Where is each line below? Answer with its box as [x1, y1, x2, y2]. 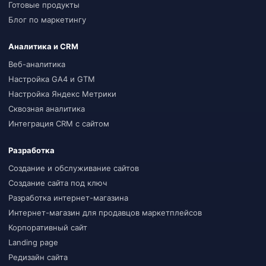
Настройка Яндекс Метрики [8, 88, 116, 99]
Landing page [8, 237, 58, 247]
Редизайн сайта [8, 252, 68, 262]
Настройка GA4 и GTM [8, 74, 95, 84]
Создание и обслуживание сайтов [8, 163, 139, 173]
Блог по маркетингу [8, 14, 86, 24]
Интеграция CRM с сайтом [8, 118, 109, 128]
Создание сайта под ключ [8, 178, 107, 188]
